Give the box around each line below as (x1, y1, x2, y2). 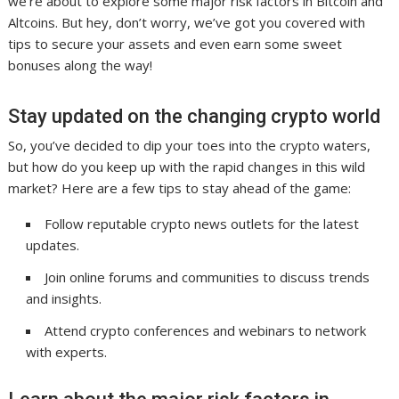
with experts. (26, 343, 108, 362)
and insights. (26, 289, 102, 308)
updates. (26, 236, 80, 255)
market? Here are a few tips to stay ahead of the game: (8, 179, 352, 198)
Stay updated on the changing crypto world (8, 105, 381, 128)
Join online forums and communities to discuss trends (45, 268, 370, 287)
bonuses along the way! (8, 56, 153, 75)
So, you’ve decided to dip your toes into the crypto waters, (8, 136, 371, 155)
